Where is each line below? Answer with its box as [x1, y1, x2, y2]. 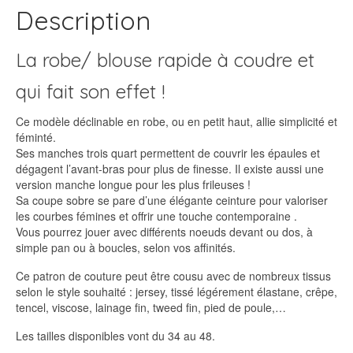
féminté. [16, 128, 56, 145]
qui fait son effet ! [16, 79, 165, 103]
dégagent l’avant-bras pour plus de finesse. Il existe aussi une [16, 160, 324, 176]
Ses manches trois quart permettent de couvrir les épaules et [16, 144, 320, 161]
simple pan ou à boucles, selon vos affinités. [16, 239, 236, 255]
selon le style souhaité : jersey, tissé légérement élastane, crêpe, [16, 283, 337, 299]
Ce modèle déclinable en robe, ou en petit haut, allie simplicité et [16, 113, 337, 129]
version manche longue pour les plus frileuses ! [16, 176, 251, 192]
